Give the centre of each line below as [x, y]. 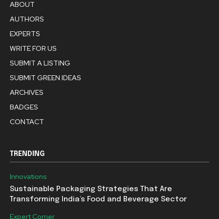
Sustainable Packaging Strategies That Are [91, 189]
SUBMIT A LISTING [40, 63]
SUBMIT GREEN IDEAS [45, 78]
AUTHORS [27, 19]
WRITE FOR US [33, 49]
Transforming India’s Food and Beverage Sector [98, 200]
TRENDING [27, 154]
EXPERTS [25, 34]
